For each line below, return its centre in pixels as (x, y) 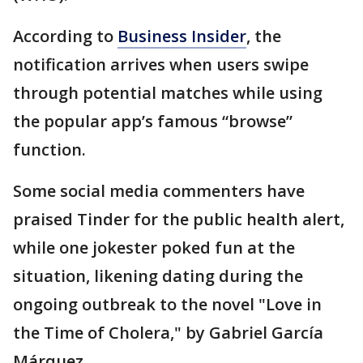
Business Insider (182, 36)
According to (65, 36)
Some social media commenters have (159, 191)
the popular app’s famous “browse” (153, 121)
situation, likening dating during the (158, 276)
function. (49, 149)
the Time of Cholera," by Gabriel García (168, 333)
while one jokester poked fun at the (154, 248)
